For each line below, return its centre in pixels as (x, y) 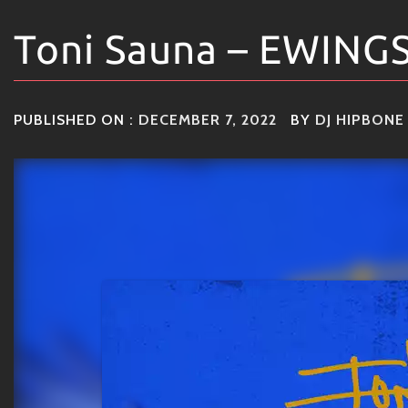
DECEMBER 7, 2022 (208, 120)
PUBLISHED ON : (76, 120)
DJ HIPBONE (360, 120)
